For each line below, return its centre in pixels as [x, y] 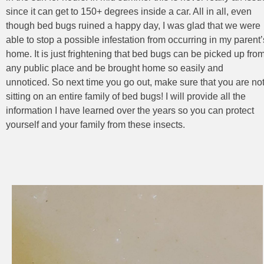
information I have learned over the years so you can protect [130, 110]
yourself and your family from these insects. [95, 124]
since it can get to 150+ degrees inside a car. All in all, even [129, 11]
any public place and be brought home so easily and [115, 68]
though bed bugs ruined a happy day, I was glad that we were [133, 25]
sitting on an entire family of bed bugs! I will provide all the [126, 96]
